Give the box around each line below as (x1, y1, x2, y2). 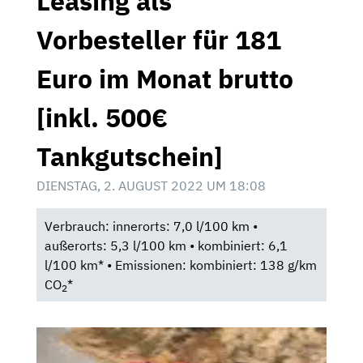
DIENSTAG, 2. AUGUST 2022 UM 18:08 (36, 177, 266, 194)
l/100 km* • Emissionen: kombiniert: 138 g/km (44, 256, 317, 273)
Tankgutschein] (36, 139, 223, 173)
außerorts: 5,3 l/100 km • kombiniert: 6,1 (44, 237, 288, 254)
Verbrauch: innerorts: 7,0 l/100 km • (44, 217, 258, 234)
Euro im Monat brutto (36, 61, 293, 96)
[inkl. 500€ (36, 100, 168, 135)
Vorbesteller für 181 (36, 22, 281, 57)
